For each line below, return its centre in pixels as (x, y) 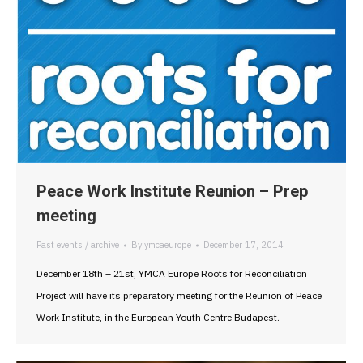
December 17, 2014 (243, 245)
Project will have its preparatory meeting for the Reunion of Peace (179, 296)
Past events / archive (78, 245)
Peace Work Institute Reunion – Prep (172, 192)
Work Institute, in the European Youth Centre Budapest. (158, 318)
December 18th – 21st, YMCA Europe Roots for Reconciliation (172, 274)
